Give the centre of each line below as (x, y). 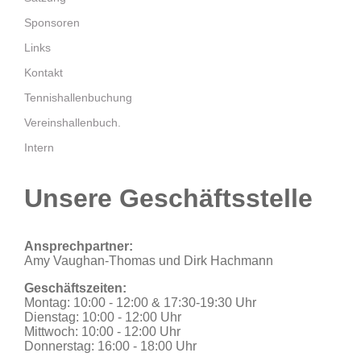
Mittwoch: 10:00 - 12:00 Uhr (102, 332)
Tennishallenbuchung (78, 98)
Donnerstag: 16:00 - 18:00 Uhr (110, 346)
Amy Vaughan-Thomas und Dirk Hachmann (149, 261)
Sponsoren (52, 23)
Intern (39, 148)
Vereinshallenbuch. (73, 123)
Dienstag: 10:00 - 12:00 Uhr (103, 317)
